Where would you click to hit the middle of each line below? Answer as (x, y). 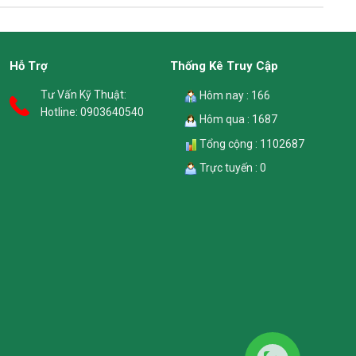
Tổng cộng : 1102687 (251, 143)
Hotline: (61, 112)
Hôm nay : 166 (234, 95)
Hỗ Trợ (29, 66)
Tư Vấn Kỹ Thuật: (84, 95)
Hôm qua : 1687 (238, 120)
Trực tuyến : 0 (232, 168)
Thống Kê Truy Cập (224, 66)
